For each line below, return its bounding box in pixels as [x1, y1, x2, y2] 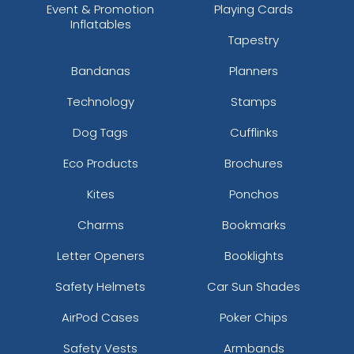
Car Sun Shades [207, 277, 300, 295]
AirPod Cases [62, 308, 139, 326]
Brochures [224, 154, 283, 171]
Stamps [231, 92, 277, 110]
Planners [229, 62, 278, 79]
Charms [77, 216, 124, 233]
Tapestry [228, 31, 279, 48]
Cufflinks [229, 123, 278, 141]
